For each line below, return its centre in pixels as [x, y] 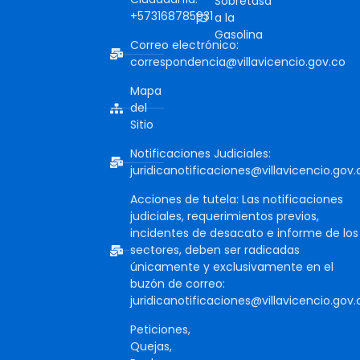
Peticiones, [160, 330]
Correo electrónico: [184, 45]
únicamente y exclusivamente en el [232, 267]
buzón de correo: [178, 284]
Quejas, [151, 347]
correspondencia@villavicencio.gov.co [238, 62]
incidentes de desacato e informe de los [244, 233]
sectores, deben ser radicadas [215, 250]
